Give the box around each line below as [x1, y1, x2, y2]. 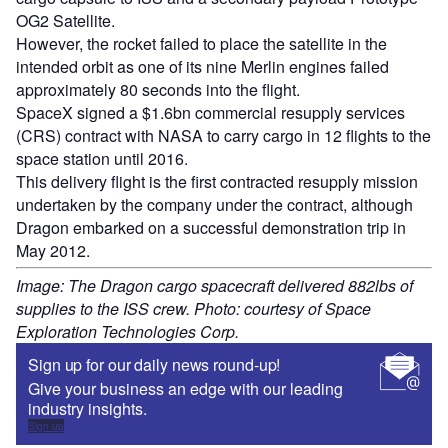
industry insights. [28, 396, 147, 420]
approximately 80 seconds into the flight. [16, 77, 300, 101]
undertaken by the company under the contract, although [16, 192, 413, 216]
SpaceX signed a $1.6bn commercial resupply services [16, 100, 405, 124]
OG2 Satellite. [16, 8, 115, 32]
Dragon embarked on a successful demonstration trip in [16, 215, 406, 239]
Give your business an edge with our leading [28, 376, 343, 400]
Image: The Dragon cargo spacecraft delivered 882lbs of [16, 273, 413, 297]
